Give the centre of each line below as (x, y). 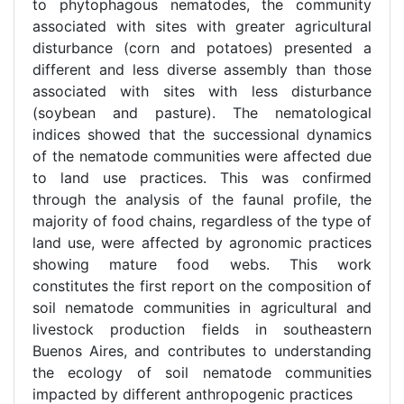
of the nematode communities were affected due (202, 156)
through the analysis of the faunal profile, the (202, 200)
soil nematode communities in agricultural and (202, 308)
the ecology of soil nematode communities (202, 373)
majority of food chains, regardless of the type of (202, 221)
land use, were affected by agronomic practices (202, 243)
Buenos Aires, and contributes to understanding (202, 351)
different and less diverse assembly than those (202, 70)
